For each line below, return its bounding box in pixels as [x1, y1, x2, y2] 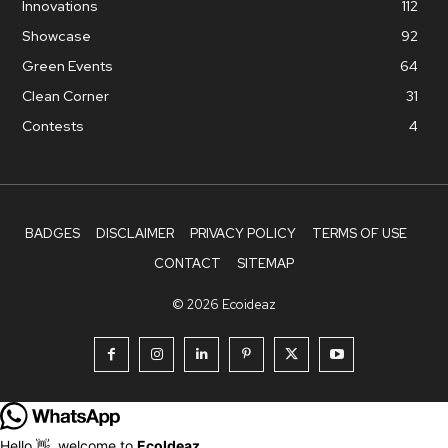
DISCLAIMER [96, 225, 174, 243]
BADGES [25, 225, 80, 243]
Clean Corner [22, 87, 109, 106]
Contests [22, 117, 84, 136]
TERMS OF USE [312, 225, 407, 243]
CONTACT [154, 255, 221, 273]
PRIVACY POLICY [190, 225, 296, 243]
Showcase [22, 27, 91, 46]
